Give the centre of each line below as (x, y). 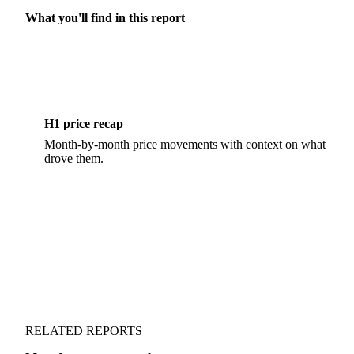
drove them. (74, 159)
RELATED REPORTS (84, 331)
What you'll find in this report (105, 18)
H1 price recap (84, 124)
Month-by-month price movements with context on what (185, 145)
